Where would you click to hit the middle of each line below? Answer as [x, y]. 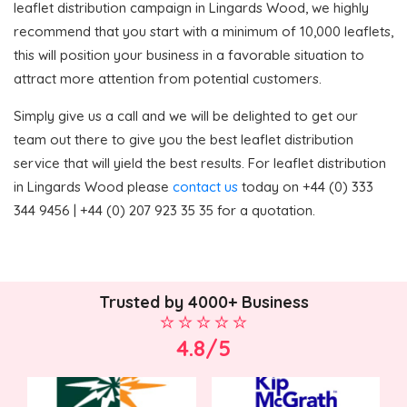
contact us [205, 186]
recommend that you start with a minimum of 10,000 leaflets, [203, 31]
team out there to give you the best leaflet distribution [184, 139]
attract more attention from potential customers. [168, 78]
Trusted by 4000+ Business [203, 303]
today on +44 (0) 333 [306, 186]
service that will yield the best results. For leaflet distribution [200, 163]
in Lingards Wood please [93, 186]
